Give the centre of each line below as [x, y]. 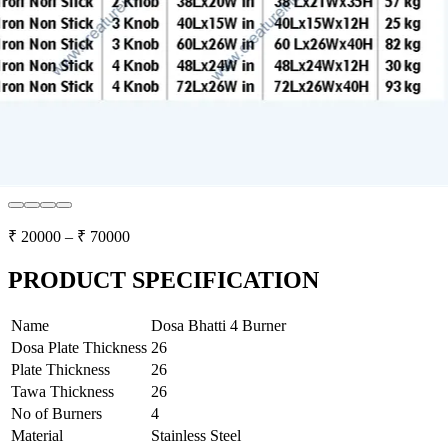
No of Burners [56, 413]
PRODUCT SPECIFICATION [163, 279]
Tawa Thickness [62, 391]
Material [37, 435]
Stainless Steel [196, 435]
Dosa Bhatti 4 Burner [218, 325]
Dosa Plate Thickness [79, 347]
